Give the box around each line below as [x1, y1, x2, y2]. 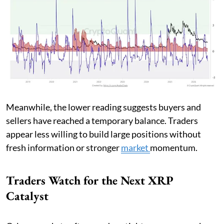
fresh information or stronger [6, 141, 121, 153]
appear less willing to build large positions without [6, 128, 201, 139]
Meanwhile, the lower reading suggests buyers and [6, 101, 201, 112]
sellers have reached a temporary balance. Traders [6, 114, 198, 126]
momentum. [150, 141, 197, 153]
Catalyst [6, 187, 48, 203]
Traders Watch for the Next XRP [6, 172, 173, 188]
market [121, 141, 150, 153]
